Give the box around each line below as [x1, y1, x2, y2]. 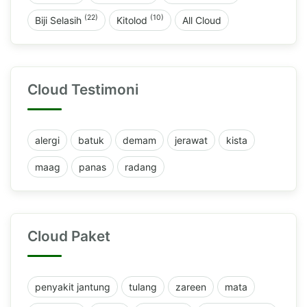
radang [125, 160, 157, 173]
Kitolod [116, 14, 150, 26]
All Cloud [182, 14, 221, 26]
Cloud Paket [27, 227, 110, 245]
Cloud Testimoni [27, 80, 138, 98]
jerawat [175, 134, 208, 146]
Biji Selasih [35, 14, 84, 26]
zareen [175, 280, 206, 293]
